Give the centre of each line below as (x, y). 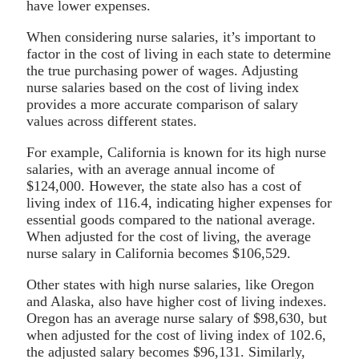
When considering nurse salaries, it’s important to (171, 36)
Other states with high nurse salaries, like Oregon (170, 284)
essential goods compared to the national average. (171, 219)
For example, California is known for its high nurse (176, 152)
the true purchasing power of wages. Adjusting (162, 70)
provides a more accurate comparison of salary (162, 104)
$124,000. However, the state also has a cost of (164, 186)
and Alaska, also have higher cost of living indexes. (177, 301)
